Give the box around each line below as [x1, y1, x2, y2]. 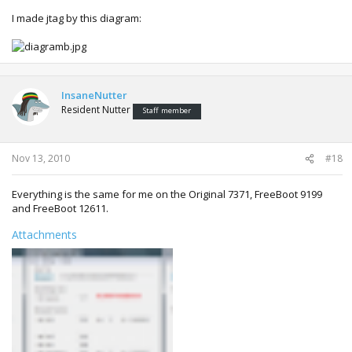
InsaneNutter [61, 87, 127, 102]
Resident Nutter [61, 102, 130, 116]
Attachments [12, 227, 77, 242]
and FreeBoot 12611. [12, 201, 108, 215]
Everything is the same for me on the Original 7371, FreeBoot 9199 [12, 187, 322, 201]
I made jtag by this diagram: [12, 10, 141, 25]
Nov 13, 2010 [12, 152, 70, 165]
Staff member [143, 104, 191, 115]
